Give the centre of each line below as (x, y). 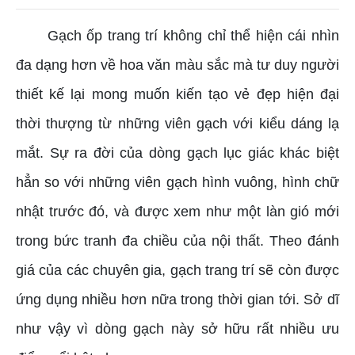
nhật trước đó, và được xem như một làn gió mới (177, 212)
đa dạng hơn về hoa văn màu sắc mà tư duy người (177, 65)
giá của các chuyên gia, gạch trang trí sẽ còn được (177, 271)
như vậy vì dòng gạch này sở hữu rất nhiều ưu (177, 329)
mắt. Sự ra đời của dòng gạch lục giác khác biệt (177, 153)
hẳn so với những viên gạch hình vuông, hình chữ (177, 183)
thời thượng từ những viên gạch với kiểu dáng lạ (177, 124)
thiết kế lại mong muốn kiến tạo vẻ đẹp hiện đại (177, 95)
